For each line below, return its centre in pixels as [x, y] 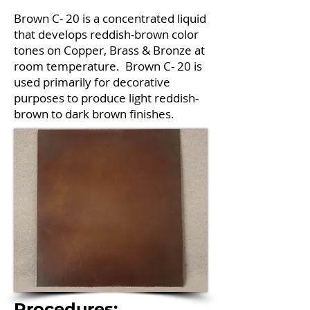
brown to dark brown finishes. [94, 114]
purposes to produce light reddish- [106, 98]
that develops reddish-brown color [106, 34]
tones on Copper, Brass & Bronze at [109, 50]
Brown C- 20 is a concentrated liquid [110, 18]
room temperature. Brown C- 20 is [108, 66]
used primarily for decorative [92, 82]
